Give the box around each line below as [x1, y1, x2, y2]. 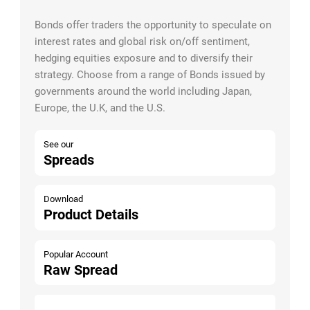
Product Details [44, 207, 139, 224]
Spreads [44, 152, 95, 168]
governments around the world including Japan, [35, 84, 253, 98]
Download [44, 194, 84, 205]
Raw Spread [44, 262, 118, 278]
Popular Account [44, 248, 109, 259]
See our [44, 138, 74, 149]
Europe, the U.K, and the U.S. [35, 101, 166, 114]
